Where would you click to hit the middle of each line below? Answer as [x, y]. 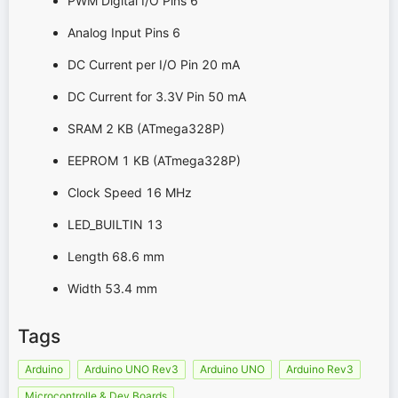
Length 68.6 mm [116, 256]
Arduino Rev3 [320, 370]
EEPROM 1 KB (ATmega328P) [154, 160]
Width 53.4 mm [112, 288]
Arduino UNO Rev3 [131, 370]
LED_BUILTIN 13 [115, 224]
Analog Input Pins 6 [124, 32]
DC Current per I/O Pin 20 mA [154, 64]
